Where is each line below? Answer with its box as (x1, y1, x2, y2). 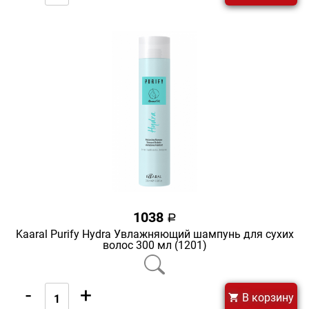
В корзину (239, 290, 294, 304)
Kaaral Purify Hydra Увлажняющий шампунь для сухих (15, 227, 294, 241)
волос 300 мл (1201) (102, 238, 207, 252)
